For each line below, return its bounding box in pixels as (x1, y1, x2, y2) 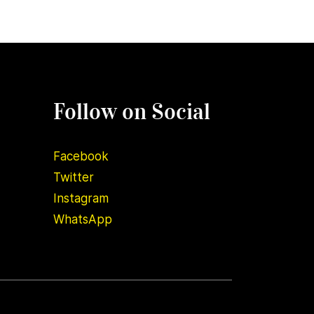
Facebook (53, 149, 109, 163)
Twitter (53, 170, 94, 184)
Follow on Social (53, 98, 210, 125)
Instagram (53, 191, 109, 205)
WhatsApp (53, 212, 112, 226)
